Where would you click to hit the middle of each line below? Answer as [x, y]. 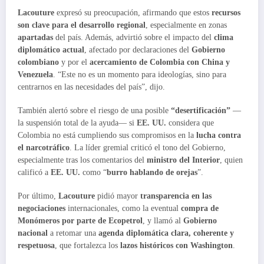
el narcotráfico [44, 148]
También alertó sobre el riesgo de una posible [94, 111]
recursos [226, 12]
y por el [74, 62]
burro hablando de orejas [152, 173]
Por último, [38, 196]
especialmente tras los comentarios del [82, 160]
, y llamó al [163, 221]
